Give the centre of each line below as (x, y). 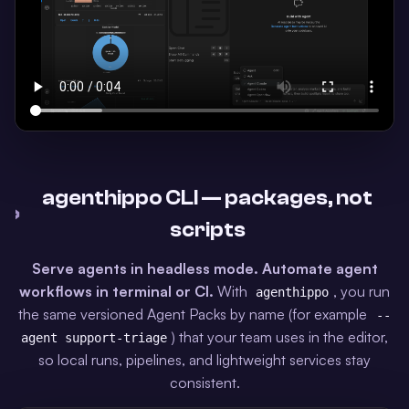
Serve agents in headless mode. (145, 269)
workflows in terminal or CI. (116, 292)
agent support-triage (94, 338)
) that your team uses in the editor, (280, 337)
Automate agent (320, 269)
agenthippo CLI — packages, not (207, 199)
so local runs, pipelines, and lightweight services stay (204, 360)
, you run (362, 292)
